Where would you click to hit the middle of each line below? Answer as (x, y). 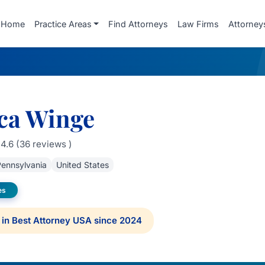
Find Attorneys (138, 24)
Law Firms (198, 24)
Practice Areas (63, 24)
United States (82, 165)
